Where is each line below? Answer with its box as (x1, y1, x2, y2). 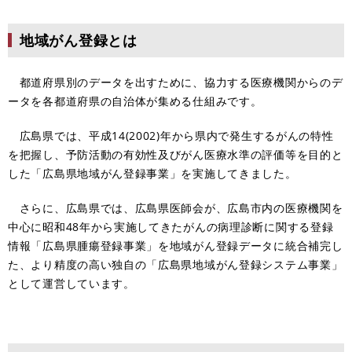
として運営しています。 (8, 275, 135, 291)
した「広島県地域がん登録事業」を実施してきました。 (8, 165, 297, 181)
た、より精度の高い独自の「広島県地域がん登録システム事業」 (8, 256, 343, 272)
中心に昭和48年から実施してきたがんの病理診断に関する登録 (8, 218, 334, 234)
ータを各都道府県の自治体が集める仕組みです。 (8, 93, 262, 108)
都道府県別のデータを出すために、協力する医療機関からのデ (8, 74, 343, 90)
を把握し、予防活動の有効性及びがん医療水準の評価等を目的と (8, 146, 343, 162)
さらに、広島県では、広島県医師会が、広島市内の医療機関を (8, 200, 343, 215)
